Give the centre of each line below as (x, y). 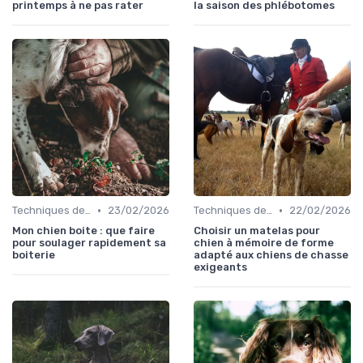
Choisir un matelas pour (257, 231)
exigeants (220, 267)
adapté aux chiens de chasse (271, 255)
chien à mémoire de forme (264, 243)
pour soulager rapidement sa (89, 243)
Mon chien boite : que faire (83, 231)
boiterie (34, 255)
